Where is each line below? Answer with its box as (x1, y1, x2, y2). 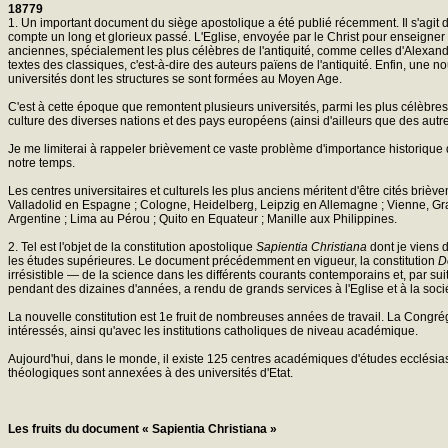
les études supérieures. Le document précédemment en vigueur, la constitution (8, 253, 438, 268)
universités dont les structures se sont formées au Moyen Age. (8, 71, 342, 86)
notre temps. (8, 155, 75, 170)
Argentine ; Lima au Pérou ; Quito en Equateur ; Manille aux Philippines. (8, 211, 397, 226)
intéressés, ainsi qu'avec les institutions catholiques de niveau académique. (8, 323, 418, 338)
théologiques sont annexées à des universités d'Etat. (8, 365, 293, 380)
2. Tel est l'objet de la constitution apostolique (8, 239, 256, 254)
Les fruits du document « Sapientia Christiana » (8, 421, 277, 436)
